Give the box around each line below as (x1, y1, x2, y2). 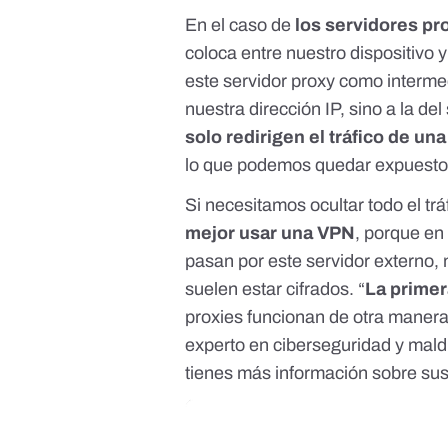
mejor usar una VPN (185, 223, 356, 244)
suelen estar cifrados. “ (185, 279, 366, 300)
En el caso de (185, 15, 296, 36)
